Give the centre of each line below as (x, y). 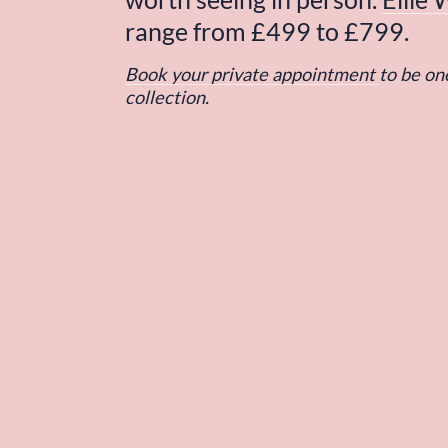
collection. (167, 96)
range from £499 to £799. (267, 31)
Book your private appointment (252, 73)
